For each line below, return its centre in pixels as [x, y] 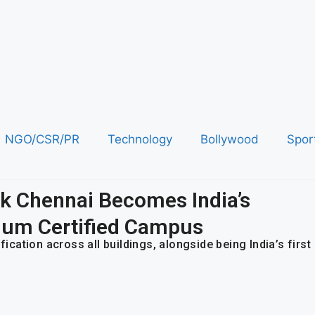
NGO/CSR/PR [42, 139]
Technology [140, 139]
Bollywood [229, 139]
